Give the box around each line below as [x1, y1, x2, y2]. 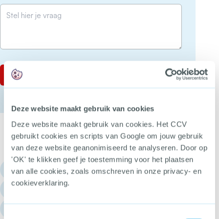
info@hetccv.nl [20, 184, 69, 194]
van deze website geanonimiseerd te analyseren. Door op [11, 143, 207, 152]
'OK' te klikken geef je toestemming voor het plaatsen [11, 155, 194, 163]
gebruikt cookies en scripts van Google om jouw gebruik [11, 131, 203, 140]
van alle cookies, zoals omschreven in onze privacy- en [11, 167, 201, 175]
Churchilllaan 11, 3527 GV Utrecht [20, 203, 129, 214]
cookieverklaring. [11, 178, 70, 187]
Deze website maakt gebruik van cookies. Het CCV [11, 120, 187, 128]
